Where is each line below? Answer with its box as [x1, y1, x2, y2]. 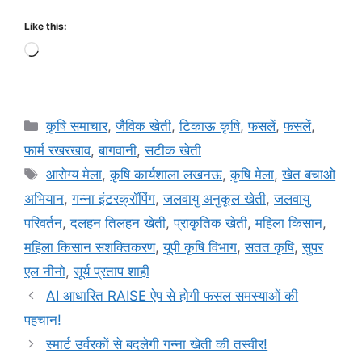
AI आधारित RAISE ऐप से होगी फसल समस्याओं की [46, 288, 299, 305]
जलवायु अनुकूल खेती [163, 191, 266, 208]
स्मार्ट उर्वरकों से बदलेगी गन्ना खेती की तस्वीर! [46, 336, 268, 353]
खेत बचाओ [282, 166, 336, 183]
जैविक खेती [116, 118, 172, 135]
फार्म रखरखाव [24, 142, 90, 159]
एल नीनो [24, 263, 65, 280]
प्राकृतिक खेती [174, 215, 247, 232]
